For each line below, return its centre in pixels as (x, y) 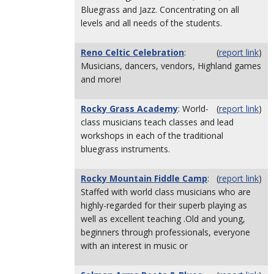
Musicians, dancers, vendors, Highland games (171, 66)
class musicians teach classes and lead (157, 122)
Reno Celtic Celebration (132, 52)
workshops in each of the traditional (152, 135)
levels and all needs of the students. (151, 23)
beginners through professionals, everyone (165, 232)
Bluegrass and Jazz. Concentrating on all (160, 9)
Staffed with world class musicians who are (166, 192)
